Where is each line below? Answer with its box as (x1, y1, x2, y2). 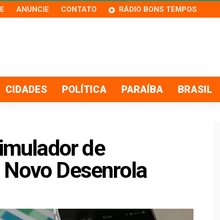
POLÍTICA (62, 83, 107, 95)
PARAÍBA (121, 83, 163, 95)
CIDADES (5, 83, 47, 95)
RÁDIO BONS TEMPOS (118, 5, 197, 14)
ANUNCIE (16, 5, 49, 14)
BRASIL (178, 83, 212, 95)
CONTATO (61, 5, 97, 14)
